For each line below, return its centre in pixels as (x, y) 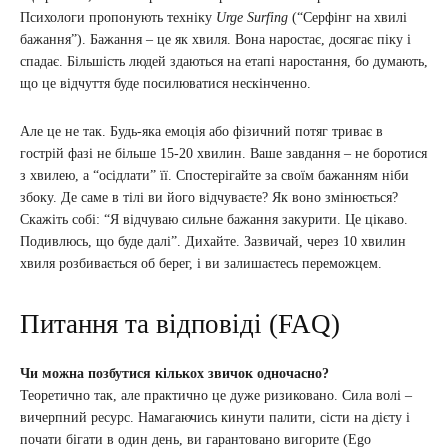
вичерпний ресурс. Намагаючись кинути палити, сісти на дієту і (215, 418)
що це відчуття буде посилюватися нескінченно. (165, 84)
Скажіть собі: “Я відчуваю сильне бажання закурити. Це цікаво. (214, 220)
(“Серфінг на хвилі (347, 18)
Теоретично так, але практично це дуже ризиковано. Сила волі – (216, 396)
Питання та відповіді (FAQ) (180, 324)
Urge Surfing (252, 18)
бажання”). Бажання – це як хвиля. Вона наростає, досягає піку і (215, 40)
